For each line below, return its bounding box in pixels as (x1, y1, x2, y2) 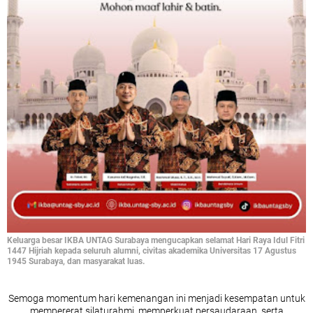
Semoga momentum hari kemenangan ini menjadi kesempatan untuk (8, 293, 305, 304)
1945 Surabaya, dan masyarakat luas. (7, 256, 145, 266)
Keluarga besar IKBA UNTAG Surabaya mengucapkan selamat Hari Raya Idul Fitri (7, 235, 305, 245)
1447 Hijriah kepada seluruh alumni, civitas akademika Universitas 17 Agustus (7, 246, 296, 256)
